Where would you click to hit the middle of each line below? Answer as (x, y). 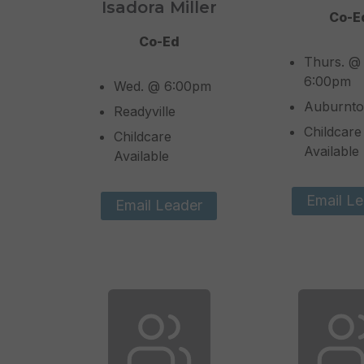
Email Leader (159, 206)
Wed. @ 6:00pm (162, 87)
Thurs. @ (332, 62)
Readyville (144, 112)
